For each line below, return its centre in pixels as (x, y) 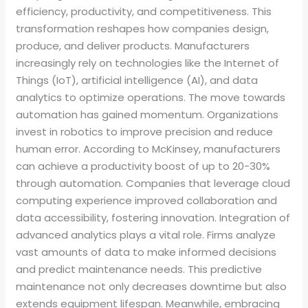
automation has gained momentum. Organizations (147, 115)
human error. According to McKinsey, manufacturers (148, 149)
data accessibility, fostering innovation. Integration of (153, 218)
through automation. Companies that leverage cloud (153, 184)
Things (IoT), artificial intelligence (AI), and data (137, 80)
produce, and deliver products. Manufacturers (133, 46)
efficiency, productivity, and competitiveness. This (144, 12)
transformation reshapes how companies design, (143, 29)
